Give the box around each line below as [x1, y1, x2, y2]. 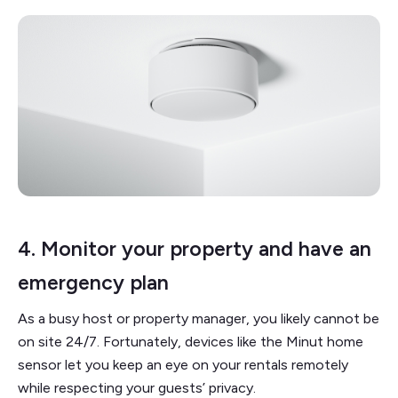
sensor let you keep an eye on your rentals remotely [18, 355, 348, 373]
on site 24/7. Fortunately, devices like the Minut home [18, 332, 363, 350]
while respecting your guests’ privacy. [18, 378, 256, 396]
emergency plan [18, 269, 169, 295]
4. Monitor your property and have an [18, 235, 371, 261]
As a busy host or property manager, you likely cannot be [18, 309, 379, 327]
